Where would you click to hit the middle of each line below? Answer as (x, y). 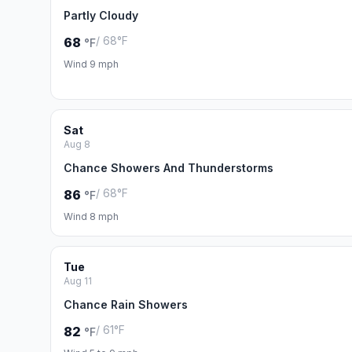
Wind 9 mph (91, 64)
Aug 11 (78, 281)
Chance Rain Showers (126, 304)
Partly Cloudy (101, 15)
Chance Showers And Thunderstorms (169, 168)
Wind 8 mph (91, 216)
